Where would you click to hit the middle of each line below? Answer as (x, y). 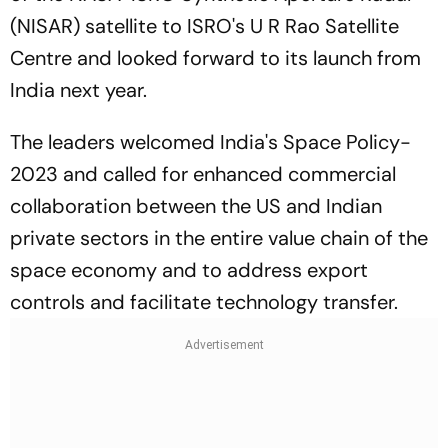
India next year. (78, 90)
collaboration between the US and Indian (196, 206)
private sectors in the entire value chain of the (219, 238)
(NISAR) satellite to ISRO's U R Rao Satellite (204, 26)
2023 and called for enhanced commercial (203, 174)
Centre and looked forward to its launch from (215, 58)
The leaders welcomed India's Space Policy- (210, 142)
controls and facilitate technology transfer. (206, 302)
